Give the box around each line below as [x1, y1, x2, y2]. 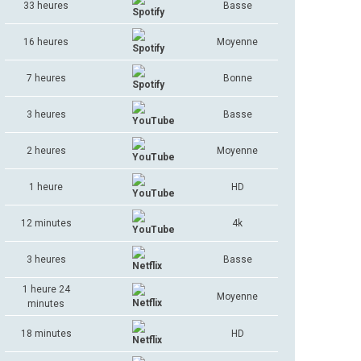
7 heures [26, 73, 66, 84]
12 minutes [20, 218, 72, 229]
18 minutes [20, 328, 72, 339]
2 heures [26, 145, 66, 156]
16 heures [23, 36, 69, 48]
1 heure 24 [22, 284, 70, 295]
